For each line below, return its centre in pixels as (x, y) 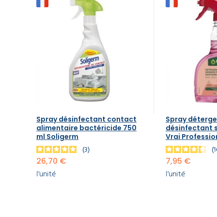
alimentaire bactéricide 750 (86, 128)
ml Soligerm (57, 136)
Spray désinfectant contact (86, 119)
